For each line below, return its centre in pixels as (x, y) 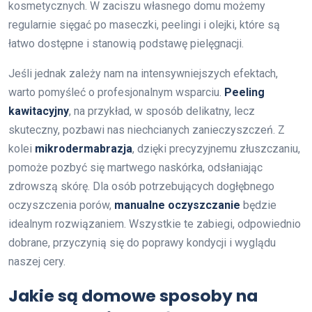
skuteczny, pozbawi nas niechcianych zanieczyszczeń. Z (147, 130)
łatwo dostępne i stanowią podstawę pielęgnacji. (126, 43)
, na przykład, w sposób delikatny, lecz (162, 111)
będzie (258, 205)
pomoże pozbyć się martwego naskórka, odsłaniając (135, 167)
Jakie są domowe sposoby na (133, 295)
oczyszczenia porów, (61, 205)
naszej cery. (37, 261)
